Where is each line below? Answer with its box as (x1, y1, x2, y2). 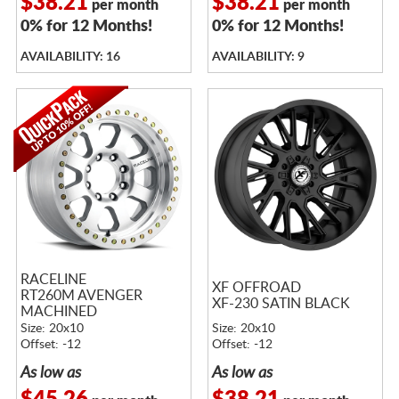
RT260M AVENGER (20, 288, 142, 303)
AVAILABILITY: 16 (20, 50, 120, 63)
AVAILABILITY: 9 (211, 50, 305, 63)
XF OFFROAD (211, 280, 301, 295)
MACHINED (20, 304, 97, 319)
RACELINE (20, 272, 86, 287)
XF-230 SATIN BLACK (211, 296, 350, 311)
